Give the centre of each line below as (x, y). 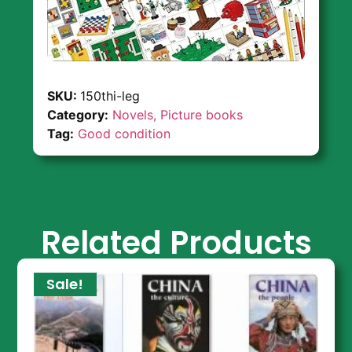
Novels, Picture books (178, 115)
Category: (78, 115)
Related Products (176, 243)
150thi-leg (110, 96)
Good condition (125, 134)
